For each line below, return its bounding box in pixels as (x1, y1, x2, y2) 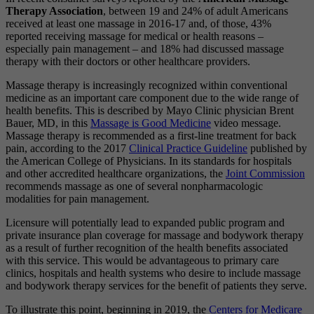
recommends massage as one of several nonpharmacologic (6, 179, 263, 192)
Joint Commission (226, 167, 305, 179)
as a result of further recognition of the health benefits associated (6, 241, 288, 254)
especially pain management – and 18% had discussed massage (6, 42, 284, 55)
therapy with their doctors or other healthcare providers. (6, 55, 250, 67)
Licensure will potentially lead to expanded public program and (6, 216, 285, 228)
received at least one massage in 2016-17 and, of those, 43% (6, 17, 271, 29)
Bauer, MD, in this (6, 116, 90, 129)
